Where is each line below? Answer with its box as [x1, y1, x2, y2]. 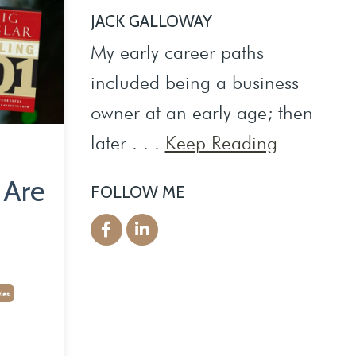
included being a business [90, 70, 299, 94]
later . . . [90, 130, 165, 154]
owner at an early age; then [90, 100, 313, 124]
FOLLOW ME [90, 181, 185, 202]
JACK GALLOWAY [90, 10, 212, 31]
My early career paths [90, 40, 264, 64]
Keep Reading [164, 130, 277, 154]
